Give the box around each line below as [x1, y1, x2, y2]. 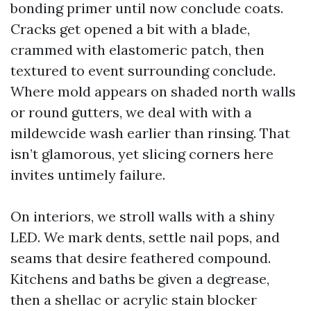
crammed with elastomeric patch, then [10, 41, 264, 58]
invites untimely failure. [10, 166, 165, 183]
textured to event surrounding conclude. [10, 62, 276, 79]
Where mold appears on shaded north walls [10, 83, 296, 100]
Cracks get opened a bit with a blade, [10, 20, 250, 37]
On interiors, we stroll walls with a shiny [10, 208, 275, 225]
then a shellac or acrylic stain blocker [10, 291, 257, 308]
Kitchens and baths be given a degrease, [10, 270, 269, 287]
